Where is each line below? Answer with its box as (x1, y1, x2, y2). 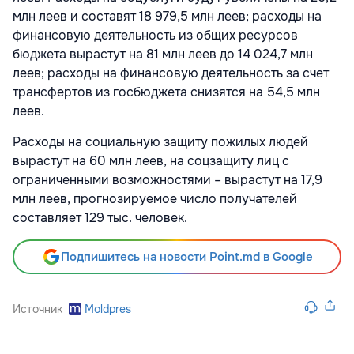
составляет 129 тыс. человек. (13, 209, 194, 226)
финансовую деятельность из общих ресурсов (13, 26, 298, 43)
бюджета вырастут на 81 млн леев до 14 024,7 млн (13, 45, 313, 62)
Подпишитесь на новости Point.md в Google (60, 248, 313, 265)
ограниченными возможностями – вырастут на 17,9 (13, 171, 322, 188)
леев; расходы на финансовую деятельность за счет (13, 64, 329, 81)
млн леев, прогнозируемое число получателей (13, 190, 297, 207)
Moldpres (85, 301, 131, 316)
